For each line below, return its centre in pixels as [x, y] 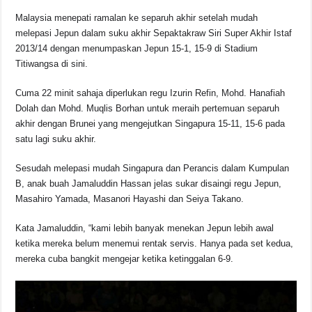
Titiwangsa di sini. [52, 64]
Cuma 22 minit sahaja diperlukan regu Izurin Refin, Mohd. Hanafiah [150, 93]
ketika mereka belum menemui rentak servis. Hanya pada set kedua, [155, 244]
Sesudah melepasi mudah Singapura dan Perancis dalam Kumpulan [153, 169]
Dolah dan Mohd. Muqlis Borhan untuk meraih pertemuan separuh [148, 109]
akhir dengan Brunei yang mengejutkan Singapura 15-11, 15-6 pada [150, 124]
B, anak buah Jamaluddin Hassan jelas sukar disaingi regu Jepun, [149, 184]
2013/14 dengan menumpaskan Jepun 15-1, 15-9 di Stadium [137, 49]
